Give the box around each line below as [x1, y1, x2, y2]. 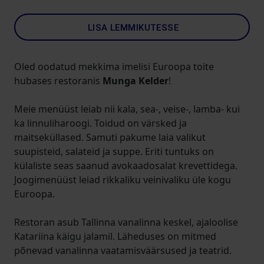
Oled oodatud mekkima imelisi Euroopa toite [14, 60, 214, 73]
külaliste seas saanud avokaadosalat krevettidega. [14, 159, 237, 172]
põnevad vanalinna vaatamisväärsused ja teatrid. [14, 244, 232, 257]
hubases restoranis [14, 74, 103, 87]
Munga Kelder [103, 74, 169, 87]
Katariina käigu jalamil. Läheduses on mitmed [14, 230, 216, 243]
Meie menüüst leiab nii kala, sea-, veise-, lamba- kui [14, 103, 240, 115]
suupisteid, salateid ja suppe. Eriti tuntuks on [14, 145, 214, 158]
